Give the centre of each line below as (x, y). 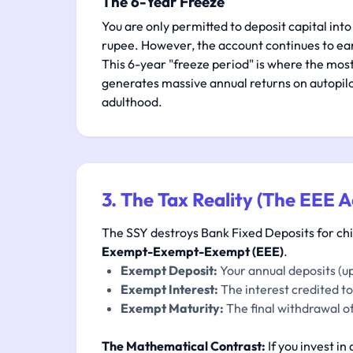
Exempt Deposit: (169, 270)
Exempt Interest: (169, 289)
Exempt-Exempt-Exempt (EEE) (193, 251)
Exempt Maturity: (172, 308)
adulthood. (132, 102)
